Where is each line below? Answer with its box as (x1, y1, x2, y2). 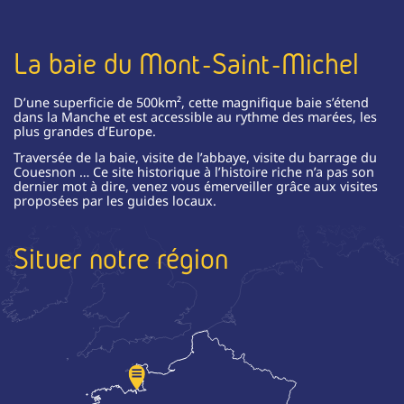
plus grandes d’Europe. (14, 123, 156, 141)
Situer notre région (14, 242, 228, 275)
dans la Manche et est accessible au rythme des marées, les (14, 108, 377, 126)
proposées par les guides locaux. (14, 192, 216, 210)
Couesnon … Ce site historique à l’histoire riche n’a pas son (14, 163, 374, 181)
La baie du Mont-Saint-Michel (14, 47, 359, 80)
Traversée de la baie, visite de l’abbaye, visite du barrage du (14, 149, 377, 167)
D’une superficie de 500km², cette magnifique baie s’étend (14, 94, 369, 112)
